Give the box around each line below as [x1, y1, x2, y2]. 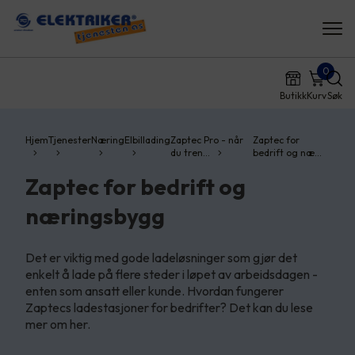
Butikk [280, 90, 307, 101]
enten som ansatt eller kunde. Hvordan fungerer [25, 283, 284, 299]
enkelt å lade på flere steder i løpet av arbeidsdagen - [25, 266, 318, 282]
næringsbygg [25, 202, 165, 230]
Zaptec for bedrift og [25, 173, 246, 200]
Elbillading [124, 134, 171, 146]
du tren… [170, 147, 211, 158]
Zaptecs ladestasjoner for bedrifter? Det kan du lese [25, 300, 313, 315]
